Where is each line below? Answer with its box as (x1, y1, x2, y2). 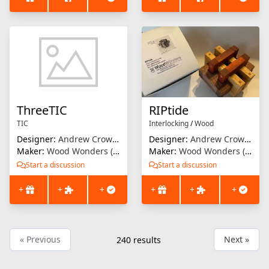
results (133, 234, 161, 246)
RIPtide (149, 102, 189, 119)
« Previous (20, 234, 61, 245)
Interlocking (149, 118, 189, 129)
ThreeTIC (17, 102, 67, 119)
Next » (224, 234, 249, 245)
